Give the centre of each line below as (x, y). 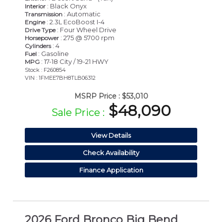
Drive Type (40, 30)
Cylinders (38, 46)
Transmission (44, 14)
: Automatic (82, 14)
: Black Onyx (66, 6)
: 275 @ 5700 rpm (87, 38)
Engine (35, 22)
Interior (35, 6)
